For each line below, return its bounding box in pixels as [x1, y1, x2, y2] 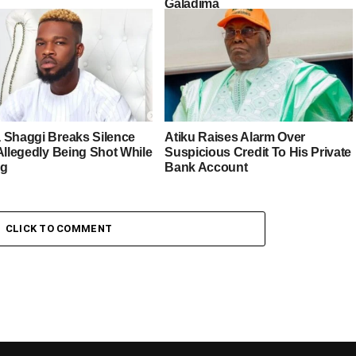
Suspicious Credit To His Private [164, 145, 352, 159]
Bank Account [164, 160, 248, 174]
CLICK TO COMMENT [5, 222, 113, 234]
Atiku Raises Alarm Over [164, 130, 305, 144]
